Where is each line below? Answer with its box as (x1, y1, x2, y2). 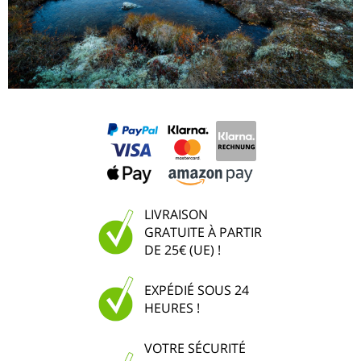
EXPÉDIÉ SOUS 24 (144, 281, 249, 300)
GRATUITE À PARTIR (144, 223, 262, 242)
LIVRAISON (144, 205, 208, 224)
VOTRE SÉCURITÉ (144, 339, 246, 358)
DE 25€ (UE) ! (144, 241, 221, 259)
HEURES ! (144, 299, 200, 317)
